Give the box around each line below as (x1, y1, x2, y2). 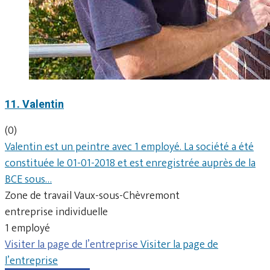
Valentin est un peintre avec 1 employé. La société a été (5, 137, 254, 156)
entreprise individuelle (5, 202, 108, 221)
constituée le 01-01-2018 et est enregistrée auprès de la (5, 154, 256, 172)
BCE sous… (5, 170, 52, 189)
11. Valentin (5, 97, 64, 110)
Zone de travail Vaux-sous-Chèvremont (5, 186, 180, 205)
